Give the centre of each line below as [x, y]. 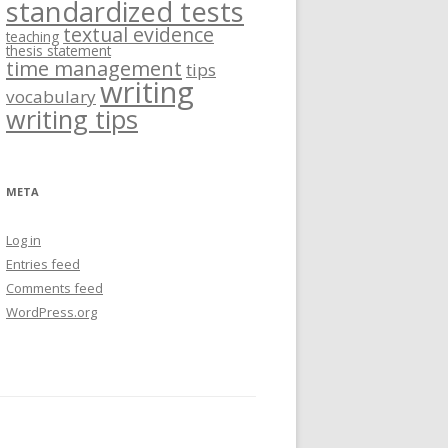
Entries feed [43, 263]
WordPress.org [51, 311]
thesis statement [58, 50]
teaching [32, 36]
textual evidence [138, 34]
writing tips [72, 118]
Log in [23, 239]
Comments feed [54, 287]
